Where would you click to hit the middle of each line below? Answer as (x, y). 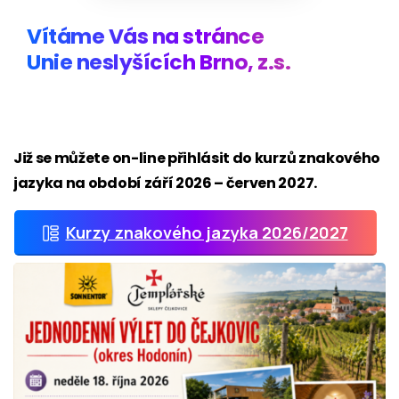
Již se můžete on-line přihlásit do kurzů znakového (197, 158)
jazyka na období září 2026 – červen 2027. (165, 183)
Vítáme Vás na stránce (146, 36)
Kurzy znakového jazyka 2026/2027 (207, 232)
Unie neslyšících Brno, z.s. (159, 62)
